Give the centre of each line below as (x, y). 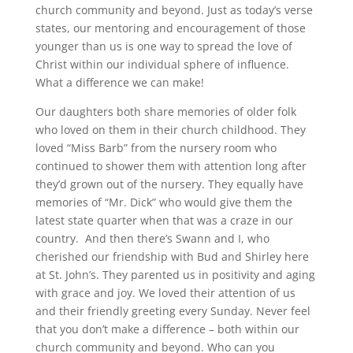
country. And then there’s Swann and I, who (152, 238)
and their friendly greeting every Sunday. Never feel (173, 311)
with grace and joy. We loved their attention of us (165, 293)
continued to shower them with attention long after (171, 166)
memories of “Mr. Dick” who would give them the (163, 202)
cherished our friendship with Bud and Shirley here (172, 256)
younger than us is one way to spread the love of (163, 46)
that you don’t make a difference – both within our (167, 329)
